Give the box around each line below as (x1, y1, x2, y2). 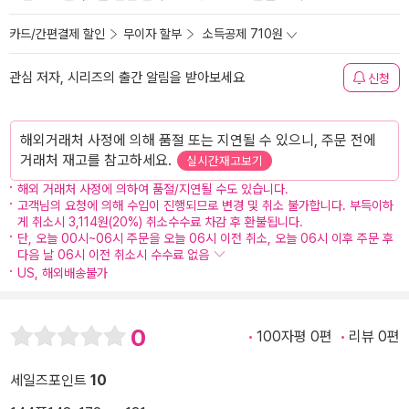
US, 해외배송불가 (17, 265, 108, 280)
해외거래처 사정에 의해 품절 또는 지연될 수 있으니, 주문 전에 (20, 131, 376, 149)
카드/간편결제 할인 (9, 26, 105, 41)
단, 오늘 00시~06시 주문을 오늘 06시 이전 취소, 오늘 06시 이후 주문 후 (17, 231, 393, 246)
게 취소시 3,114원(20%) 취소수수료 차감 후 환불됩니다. (17, 215, 303, 229)
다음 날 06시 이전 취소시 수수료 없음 (17, 247, 213, 262)
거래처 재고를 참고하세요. (20, 152, 175, 169)
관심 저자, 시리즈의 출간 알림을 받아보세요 (9, 69, 245, 86)
